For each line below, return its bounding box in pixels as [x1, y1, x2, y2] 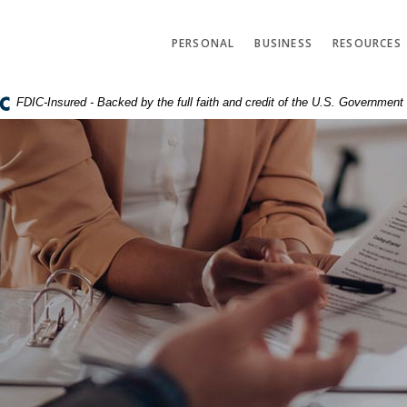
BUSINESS [254, 35, 313, 51]
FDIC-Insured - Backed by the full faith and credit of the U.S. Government [16, 95, 404, 110]
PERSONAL [171, 35, 235, 51]
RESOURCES [333, 35, 402, 51]
